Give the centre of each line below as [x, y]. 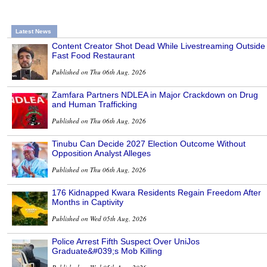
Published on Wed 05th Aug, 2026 [99, 219]
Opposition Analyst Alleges [101, 153]
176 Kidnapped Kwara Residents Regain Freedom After [156, 193]
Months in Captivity [88, 202]
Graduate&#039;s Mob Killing [107, 251]
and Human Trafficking [94, 105]
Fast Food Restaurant [93, 56]
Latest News [33, 32]
